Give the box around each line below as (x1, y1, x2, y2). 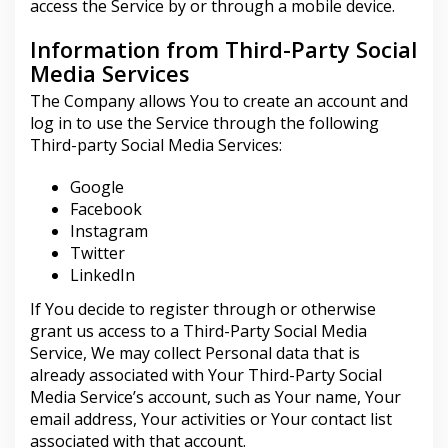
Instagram (70, 220, 148, 242)
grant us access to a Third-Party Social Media (30, 319, 367, 342)
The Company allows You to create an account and (30, 90, 408, 112)
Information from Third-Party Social (30, 34, 417, 64)
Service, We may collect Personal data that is (30, 341, 360, 364)
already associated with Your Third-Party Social (30, 363, 382, 386)
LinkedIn (70, 264, 135, 286)
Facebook (70, 198, 142, 220)
